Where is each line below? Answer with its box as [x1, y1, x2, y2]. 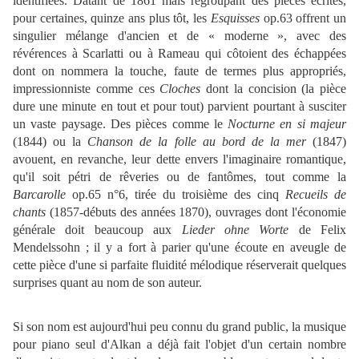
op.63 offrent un [259, 11, 347, 26]
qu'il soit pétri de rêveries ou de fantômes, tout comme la [13, 170, 346, 184]
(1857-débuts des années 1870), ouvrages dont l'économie [46, 205, 346, 220]
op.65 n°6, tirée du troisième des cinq [66, 188, 285, 202]
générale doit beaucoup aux [13, 223, 182, 237]
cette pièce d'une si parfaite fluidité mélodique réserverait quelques [13, 258, 346, 272]
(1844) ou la [13, 135, 88, 149]
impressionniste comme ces [13, 82, 160, 96]
